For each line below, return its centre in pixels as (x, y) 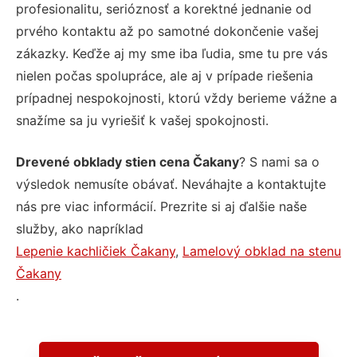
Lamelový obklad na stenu (262, 251)
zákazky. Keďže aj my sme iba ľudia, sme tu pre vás (172, 54)
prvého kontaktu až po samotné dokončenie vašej (167, 31)
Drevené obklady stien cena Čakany (127, 162)
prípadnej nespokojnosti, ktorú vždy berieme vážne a (177, 98)
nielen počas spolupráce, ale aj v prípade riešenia (165, 76)
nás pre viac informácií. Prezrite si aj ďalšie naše (161, 207)
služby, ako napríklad (80, 229)
